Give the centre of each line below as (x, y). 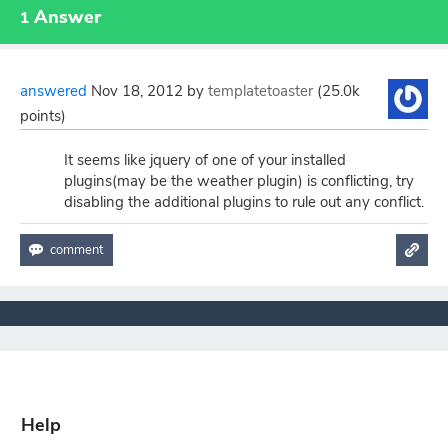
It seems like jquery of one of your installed (205, 160)
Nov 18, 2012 (137, 91)
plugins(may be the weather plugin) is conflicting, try (239, 181)
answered (53, 91)
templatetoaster (260, 91)
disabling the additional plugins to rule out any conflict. (244, 202)
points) (43, 116)
